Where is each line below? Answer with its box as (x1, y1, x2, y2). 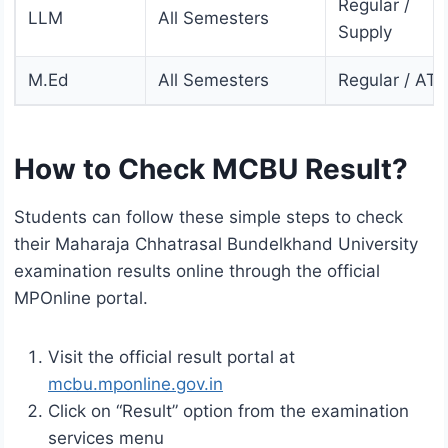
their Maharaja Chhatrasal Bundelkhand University (14, 234, 418, 255)
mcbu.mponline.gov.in (48, 374, 223, 395)
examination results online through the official (14, 261, 380, 282)
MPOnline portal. (14, 288, 148, 309)
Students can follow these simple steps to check (14, 207, 403, 228)
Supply (338, 22, 392, 43)
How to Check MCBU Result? (14, 152, 408, 187)
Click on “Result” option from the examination (48, 401, 409, 422)
